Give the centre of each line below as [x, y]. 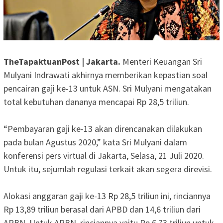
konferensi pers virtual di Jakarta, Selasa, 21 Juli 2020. [104, 155]
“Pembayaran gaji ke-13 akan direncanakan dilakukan [103, 128]
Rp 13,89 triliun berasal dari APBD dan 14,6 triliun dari [102, 209]
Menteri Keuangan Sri [162, 61]
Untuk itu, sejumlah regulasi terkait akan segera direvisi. [108, 169]
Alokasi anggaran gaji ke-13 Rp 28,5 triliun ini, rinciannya [107, 196]
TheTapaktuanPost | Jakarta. [63, 61]
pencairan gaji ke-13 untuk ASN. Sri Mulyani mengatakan [108, 88]
